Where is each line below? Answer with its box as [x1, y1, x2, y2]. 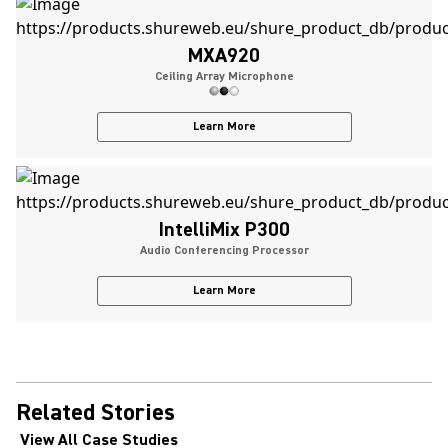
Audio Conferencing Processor [139, 243, 309, 258]
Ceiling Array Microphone [154, 69, 294, 84]
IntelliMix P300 [158, 217, 290, 242]
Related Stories [16, 397, 175, 428]
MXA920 [188, 43, 260, 68]
